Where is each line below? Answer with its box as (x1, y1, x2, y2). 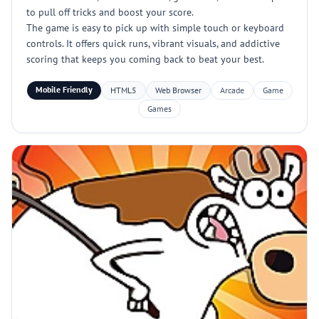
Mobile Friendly (35, 84, 93, 95)
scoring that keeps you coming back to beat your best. (26, 53, 264, 66)
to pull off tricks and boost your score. (26, 6, 194, 19)
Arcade (219, 85, 244, 95)
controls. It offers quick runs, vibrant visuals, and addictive (26, 37, 280, 50)
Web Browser (155, 85, 202, 95)
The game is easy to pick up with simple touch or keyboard (26, 21, 284, 34)
